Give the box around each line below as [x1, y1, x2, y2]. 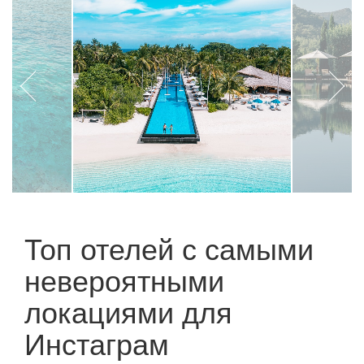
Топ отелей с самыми [24, 227, 314, 268]
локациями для [24, 290, 232, 331]
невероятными [24, 258, 224, 300]
